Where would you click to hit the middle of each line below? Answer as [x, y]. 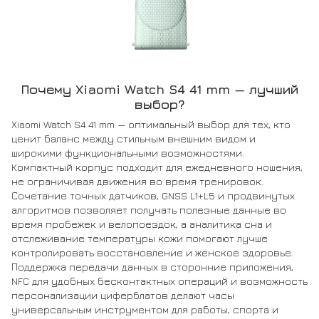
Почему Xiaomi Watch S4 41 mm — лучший [159, 89]
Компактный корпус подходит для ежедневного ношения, [157, 167]
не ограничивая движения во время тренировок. [137, 181]
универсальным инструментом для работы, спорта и [145, 309]
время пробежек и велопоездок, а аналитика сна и [142, 224]
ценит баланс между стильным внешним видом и [134, 138]
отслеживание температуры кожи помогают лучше [140, 238]
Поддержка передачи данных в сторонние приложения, [152, 266]
